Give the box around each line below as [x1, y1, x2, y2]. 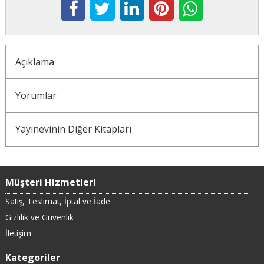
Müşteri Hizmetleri [5, 176, 96, 189]
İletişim [5, 227, 31, 239]
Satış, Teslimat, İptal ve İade [5, 196, 110, 207]
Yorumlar [15, 89, 57, 103]
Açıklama [15, 55, 54, 69]
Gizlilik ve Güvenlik [5, 211, 74, 223]
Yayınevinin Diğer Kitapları [15, 123, 131, 136]
